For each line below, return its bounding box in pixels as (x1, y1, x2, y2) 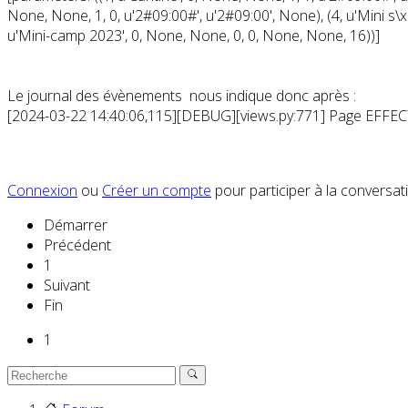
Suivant (44, 275, 90, 296)
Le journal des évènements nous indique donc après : (7, 86, 356, 107)
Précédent (44, 235, 111, 256)
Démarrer (44, 215, 107, 236)
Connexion (7, 180, 77, 201)
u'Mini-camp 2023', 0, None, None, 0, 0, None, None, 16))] (7, 25, 380, 46)
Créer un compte (102, 180, 211, 201)
